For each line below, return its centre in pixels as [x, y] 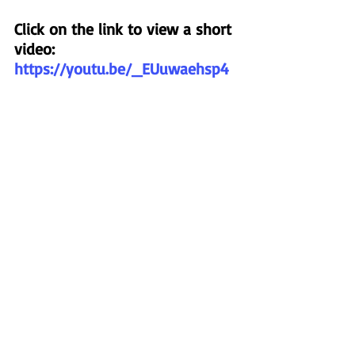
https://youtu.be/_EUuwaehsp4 [122, 69]
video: [34, 49]
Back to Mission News [127, 263]
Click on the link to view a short [125, 29]
